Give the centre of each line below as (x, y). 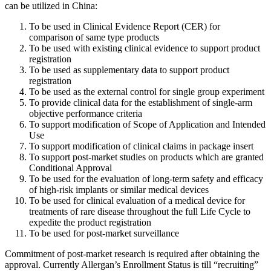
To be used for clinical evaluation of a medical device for (137, 201)
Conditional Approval (70, 168)
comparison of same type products (94, 38)
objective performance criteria (86, 114)
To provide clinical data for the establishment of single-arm (141, 103)
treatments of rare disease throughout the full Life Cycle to (140, 212)
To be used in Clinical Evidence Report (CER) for (125, 27)
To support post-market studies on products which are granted (146, 157)
